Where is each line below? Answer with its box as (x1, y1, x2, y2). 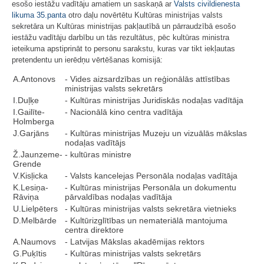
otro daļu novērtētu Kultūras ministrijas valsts (66, 11, 223, 19)
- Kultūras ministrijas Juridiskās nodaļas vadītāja (65, 95, 243, 105)
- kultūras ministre (65, 150, 131, 159)
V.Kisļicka (13, 171, 48, 180)
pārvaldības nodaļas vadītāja (65, 192, 172, 202)
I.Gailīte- (13, 107, 45, 117)
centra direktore (65, 225, 124, 235)
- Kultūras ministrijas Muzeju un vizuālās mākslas (65, 128, 247, 138)
